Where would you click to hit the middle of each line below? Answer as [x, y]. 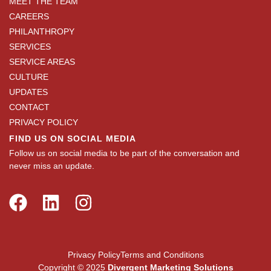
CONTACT [29, 107]
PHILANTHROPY [42, 31]
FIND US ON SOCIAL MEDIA [73, 138]
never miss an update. [52, 165]
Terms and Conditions [162, 254]
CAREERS [29, 16]
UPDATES [28, 92]
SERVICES [30, 46]
